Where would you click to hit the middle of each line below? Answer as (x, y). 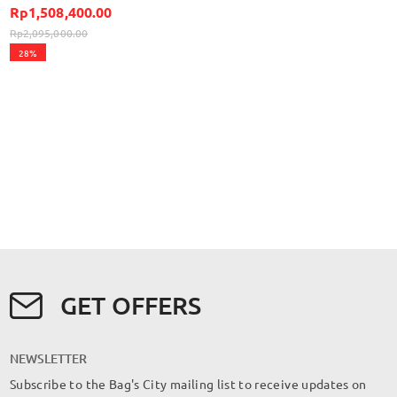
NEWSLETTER (48, 359)
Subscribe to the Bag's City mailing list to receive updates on (188, 384)
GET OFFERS (131, 305)
